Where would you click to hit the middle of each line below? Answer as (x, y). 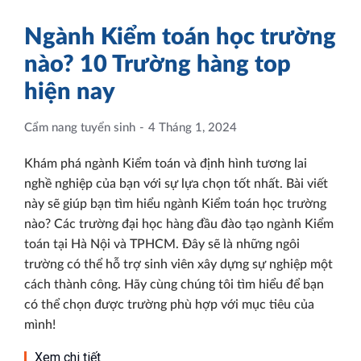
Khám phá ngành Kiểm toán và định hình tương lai (166, 164)
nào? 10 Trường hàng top (158, 65)
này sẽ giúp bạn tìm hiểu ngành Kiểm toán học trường (175, 204)
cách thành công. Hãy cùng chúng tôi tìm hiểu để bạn (174, 285)
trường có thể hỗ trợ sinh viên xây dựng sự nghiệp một (178, 265)
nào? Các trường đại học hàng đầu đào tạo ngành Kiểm (179, 224)
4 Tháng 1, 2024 (193, 128)
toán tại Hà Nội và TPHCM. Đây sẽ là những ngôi (162, 245)
